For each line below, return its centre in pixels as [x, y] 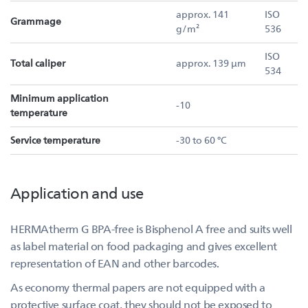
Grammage [36, 21]
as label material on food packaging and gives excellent [144, 246]
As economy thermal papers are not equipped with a [138, 287]
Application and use [77, 192]
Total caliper [38, 63]
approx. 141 [202, 14]
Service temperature [55, 140]
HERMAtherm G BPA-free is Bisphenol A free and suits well [151, 229]
